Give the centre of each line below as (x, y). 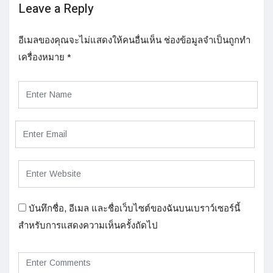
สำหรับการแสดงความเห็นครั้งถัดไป (88, 225)
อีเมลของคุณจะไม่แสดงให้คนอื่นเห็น (90, 40)
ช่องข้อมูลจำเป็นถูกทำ (207, 40)
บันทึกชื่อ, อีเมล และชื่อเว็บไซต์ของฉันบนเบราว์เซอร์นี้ (134, 208)
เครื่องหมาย (43, 57)
